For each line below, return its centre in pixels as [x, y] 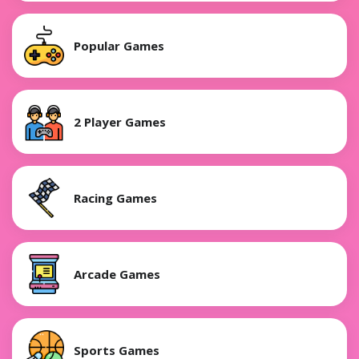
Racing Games [115, 198]
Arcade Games [117, 274]
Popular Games [119, 45]
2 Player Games [120, 121]
